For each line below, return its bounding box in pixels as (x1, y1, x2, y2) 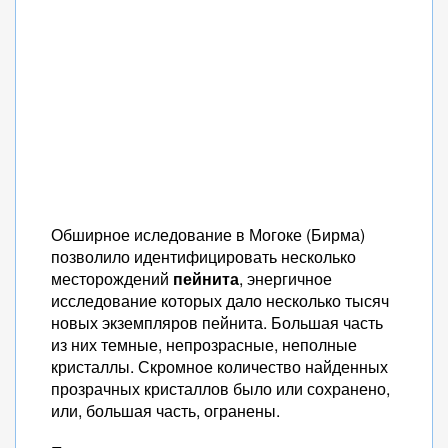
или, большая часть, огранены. (51, 399, 280, 422)
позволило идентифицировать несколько (51, 245, 356, 268)
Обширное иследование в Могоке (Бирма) (51, 223, 365, 246)
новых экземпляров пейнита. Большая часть (51, 311, 383, 334)
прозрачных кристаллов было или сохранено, (51, 377, 390, 400)
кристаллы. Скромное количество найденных (51, 355, 388, 378)
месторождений (51, 267, 173, 290)
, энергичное (239, 267, 332, 290)
